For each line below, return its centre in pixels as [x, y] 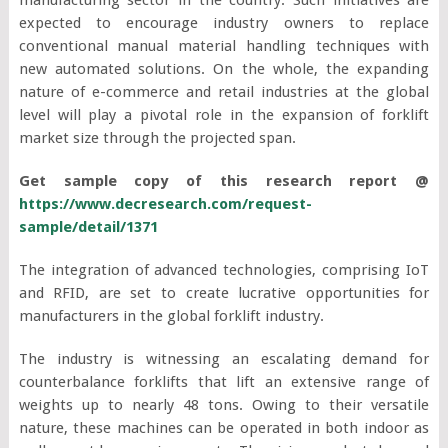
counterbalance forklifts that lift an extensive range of [224, 381]
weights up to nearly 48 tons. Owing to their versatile [224, 404]
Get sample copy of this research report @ [224, 180]
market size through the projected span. [157, 137]
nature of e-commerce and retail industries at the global [224, 91]
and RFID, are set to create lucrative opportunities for [224, 292]
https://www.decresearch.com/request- [165, 203]
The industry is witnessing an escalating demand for [224, 358]
